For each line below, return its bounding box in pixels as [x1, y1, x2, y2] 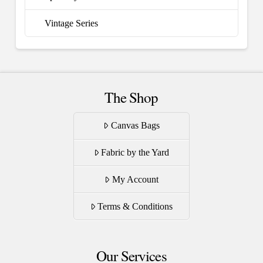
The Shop [104, 87, 159, 107]
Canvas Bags [110, 120, 160, 131]
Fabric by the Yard [101, 147, 170, 158]
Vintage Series [45, 18, 99, 28]
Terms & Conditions [97, 201, 173, 211]
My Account [112, 174, 159, 184]
